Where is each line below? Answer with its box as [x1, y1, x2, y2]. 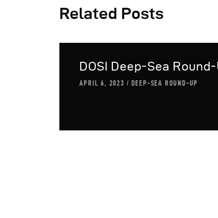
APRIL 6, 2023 [79, 79, 125, 88]
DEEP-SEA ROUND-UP [131, 79, 199, 88]
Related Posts [59, 4, 163, 22]
